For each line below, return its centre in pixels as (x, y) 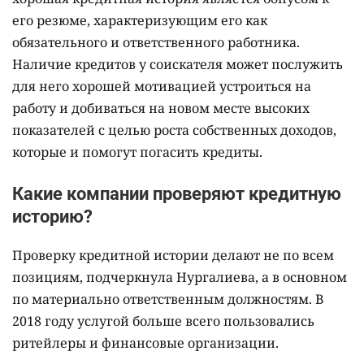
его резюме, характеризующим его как (140, 20)
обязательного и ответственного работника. (156, 42)
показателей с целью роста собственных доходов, (174, 130)
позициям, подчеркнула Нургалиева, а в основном (180, 277)
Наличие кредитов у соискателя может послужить (178, 64)
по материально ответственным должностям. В (168, 299)
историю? (52, 216)
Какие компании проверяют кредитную (177, 193)
